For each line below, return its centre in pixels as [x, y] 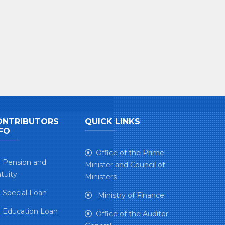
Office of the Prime [130, 153]
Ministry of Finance [130, 195]
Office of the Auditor [132, 214]
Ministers [101, 177]
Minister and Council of [125, 165]
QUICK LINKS [113, 121]
